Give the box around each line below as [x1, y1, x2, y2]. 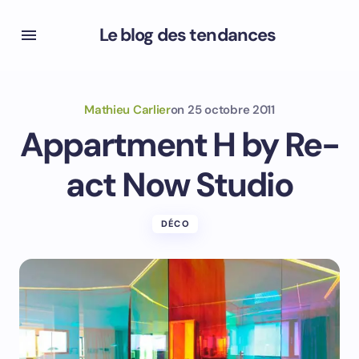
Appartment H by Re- [20, 123, 339, 167]
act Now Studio [65, 163, 294, 207]
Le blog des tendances [99, 23, 276, 46]
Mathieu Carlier [84, 102, 171, 118]
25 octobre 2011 [188, 102, 275, 118]
